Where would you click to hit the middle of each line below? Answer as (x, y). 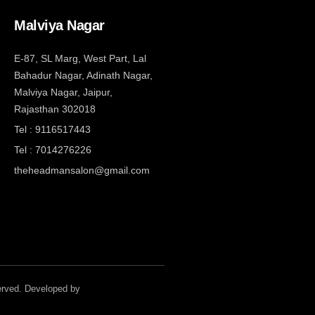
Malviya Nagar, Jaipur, (63, 92)
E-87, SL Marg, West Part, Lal (80, 58)
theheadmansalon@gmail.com (82, 170)
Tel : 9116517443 (52, 129)
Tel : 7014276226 (53, 150)
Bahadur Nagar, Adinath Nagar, (83, 75)
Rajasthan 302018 (55, 109)
